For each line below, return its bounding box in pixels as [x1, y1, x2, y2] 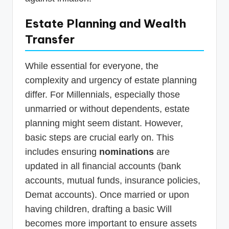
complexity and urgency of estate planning [25, 75, 197, 86]
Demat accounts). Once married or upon [25, 190, 189, 200]
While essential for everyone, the [25, 61, 158, 72]
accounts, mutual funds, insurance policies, [25, 175, 200, 186]
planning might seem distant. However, [25, 118, 183, 129]
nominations [99, 147, 154, 157]
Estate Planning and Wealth [25, 16, 186, 31]
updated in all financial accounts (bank [25, 161, 181, 172]
